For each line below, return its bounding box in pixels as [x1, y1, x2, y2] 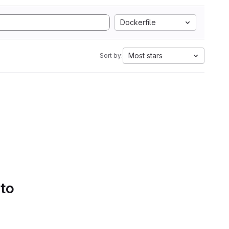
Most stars [128, 51, 163, 60]
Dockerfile [120, 18, 156, 27]
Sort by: [100, 52, 123, 59]
